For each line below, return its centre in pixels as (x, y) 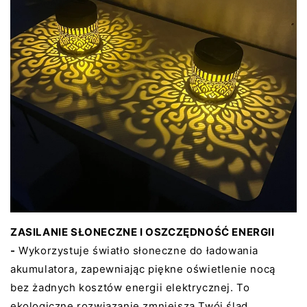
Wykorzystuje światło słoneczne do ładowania (137, 251)
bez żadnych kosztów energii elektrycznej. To (130, 288)
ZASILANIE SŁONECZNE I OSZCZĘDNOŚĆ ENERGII (143, 232)
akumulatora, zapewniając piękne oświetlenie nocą (143, 269)
